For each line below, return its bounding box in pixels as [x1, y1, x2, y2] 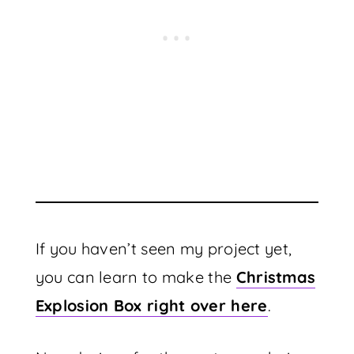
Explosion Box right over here [35, 296, 268, 315]
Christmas [235, 267, 316, 287]
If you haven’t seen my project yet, [35, 239, 292, 258]
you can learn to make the [35, 267, 236, 287]
